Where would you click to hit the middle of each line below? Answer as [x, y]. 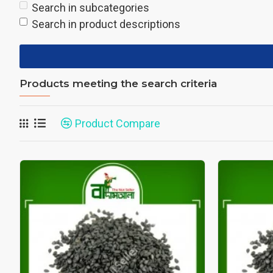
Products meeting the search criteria [118, 83]
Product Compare [118, 123]
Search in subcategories [90, 8]
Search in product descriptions [106, 24]
